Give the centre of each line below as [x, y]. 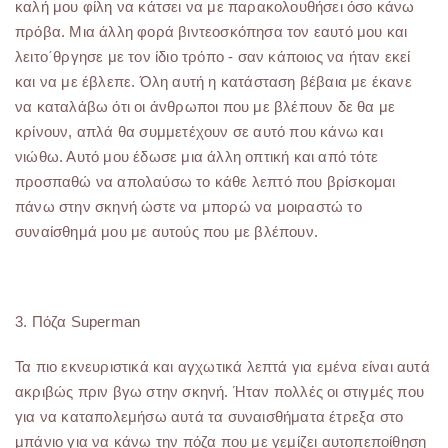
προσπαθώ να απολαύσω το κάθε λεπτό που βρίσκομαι [205, 181]
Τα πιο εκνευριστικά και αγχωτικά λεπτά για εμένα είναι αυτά [222, 366]
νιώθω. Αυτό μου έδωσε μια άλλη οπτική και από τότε [197, 156]
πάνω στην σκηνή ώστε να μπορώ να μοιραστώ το [188, 206]
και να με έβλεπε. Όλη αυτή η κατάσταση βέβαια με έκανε [213, 81]
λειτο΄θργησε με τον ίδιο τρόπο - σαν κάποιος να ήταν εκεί [213, 56]
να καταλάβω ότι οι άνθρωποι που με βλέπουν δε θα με [205, 106]
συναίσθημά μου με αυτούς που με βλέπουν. [166, 231]
